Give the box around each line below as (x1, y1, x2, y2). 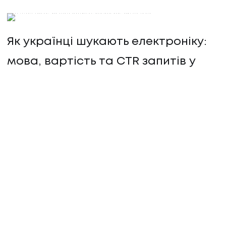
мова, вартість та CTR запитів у (7, 56, 195, 67)
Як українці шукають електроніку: (7, 36, 207, 47)
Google (7, 76, 49, 86)
